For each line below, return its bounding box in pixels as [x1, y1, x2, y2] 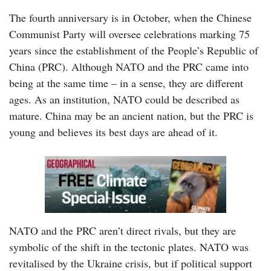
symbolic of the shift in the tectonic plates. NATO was [9, 239, 249, 254]
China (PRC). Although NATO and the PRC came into [9, 59, 249, 74]
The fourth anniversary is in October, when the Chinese [9, 10, 252, 25]
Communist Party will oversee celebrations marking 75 [9, 26, 250, 41]
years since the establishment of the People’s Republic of [9, 42, 258, 57]
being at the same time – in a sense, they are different [9, 75, 243, 90]
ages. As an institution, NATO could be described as [9, 91, 240, 106]
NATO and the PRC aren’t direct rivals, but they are [9, 223, 236, 238]
